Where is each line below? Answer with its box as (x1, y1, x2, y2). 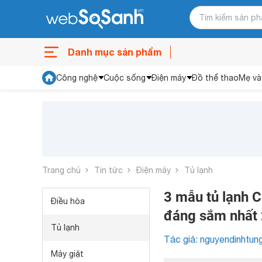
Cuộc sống (104, 73, 146, 82)
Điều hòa (51, 196, 85, 206)
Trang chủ (42, 165, 81, 175)
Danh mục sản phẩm (68, 46, 161, 57)
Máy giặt (51, 249, 84, 258)
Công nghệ (56, 73, 98, 82)
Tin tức (94, 165, 123, 175)
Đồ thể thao (192, 73, 239, 82)
